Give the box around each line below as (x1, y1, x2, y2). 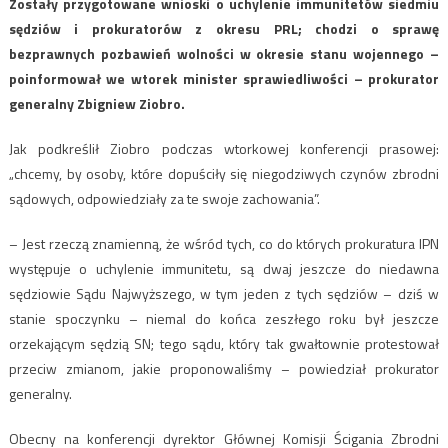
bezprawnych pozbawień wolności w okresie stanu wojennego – (8, 43, 440, 65)
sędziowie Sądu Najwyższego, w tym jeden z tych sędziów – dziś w (8, 283, 440, 305)
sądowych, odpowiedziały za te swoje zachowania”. (8, 188, 320, 210)
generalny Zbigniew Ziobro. (8, 93, 185, 115)
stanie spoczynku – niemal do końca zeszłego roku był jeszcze (8, 308, 440, 330)
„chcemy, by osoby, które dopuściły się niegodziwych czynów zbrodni (8, 163, 440, 185)
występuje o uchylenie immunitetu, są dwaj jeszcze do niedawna (8, 258, 440, 280)
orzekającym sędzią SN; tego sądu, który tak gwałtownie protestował (8, 333, 440, 355)
